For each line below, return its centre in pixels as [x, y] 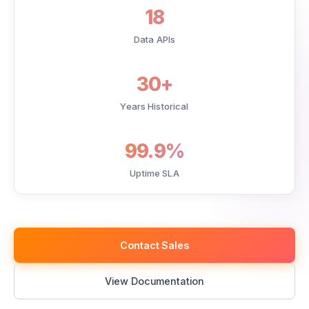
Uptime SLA [154, 173]
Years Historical [154, 106]
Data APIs [154, 39]
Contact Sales [154, 245]
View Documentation [154, 281]
